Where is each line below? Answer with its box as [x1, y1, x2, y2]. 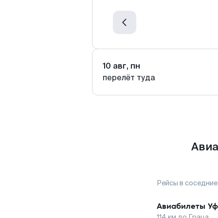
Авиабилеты [157, 200, 205, 212]
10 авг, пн [103, 61, 140, 71]
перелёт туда [103, 73, 155, 83]
